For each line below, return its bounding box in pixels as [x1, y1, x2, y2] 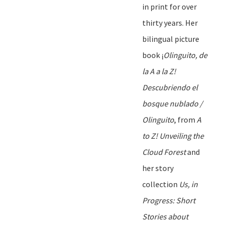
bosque [142, 98, 169, 108]
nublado [169, 98, 198, 108]
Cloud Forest [142, 146, 186, 157]
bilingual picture [142, 33, 199, 44]
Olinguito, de [163, 49, 207, 60]
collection [142, 179, 178, 189]
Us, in [179, 179, 198, 189]
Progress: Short [142, 195, 195, 205]
